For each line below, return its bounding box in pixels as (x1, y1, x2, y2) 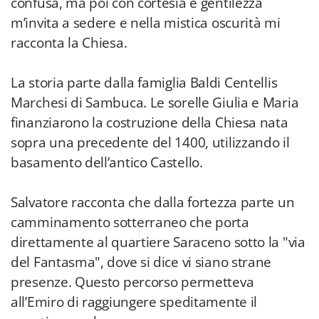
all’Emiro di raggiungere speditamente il (11, 293, 258, 311)
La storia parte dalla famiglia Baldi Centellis (11, 73, 278, 92)
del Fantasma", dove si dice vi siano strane (11, 253, 272, 271)
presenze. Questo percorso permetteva (11, 273, 254, 291)
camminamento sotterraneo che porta (11, 213, 249, 231)
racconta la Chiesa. (11, 33, 127, 52)
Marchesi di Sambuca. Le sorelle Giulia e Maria (11, 93, 299, 112)
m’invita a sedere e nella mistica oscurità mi (11, 14, 281, 32)
